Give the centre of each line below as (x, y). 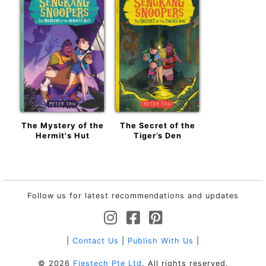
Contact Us (96, 240)
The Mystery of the (62, 125)
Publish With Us (161, 240)
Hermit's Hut (62, 135)
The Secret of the (157, 125)
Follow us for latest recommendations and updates (133, 195)
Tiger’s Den (157, 135)
